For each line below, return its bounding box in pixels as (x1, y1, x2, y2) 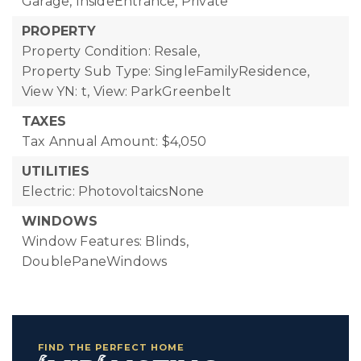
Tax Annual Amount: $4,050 (22, 134, 206, 149)
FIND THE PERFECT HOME (38, 342, 185, 353)
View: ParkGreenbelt (93, 84, 232, 99)
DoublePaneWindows (22, 254, 168, 269)
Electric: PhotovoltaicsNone (22, 184, 205, 199)
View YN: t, (22, 84, 90, 99)
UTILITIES (22, 164, 89, 179)
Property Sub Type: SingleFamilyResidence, (22, 64, 310, 79)
